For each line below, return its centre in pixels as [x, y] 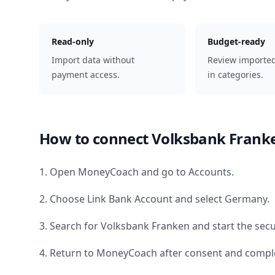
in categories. [235, 75]
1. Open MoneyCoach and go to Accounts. [137, 172]
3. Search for [70, 226]
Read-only [73, 41]
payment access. [86, 75]
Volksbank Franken [145, 226]
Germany [246, 199]
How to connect [95, 138]
